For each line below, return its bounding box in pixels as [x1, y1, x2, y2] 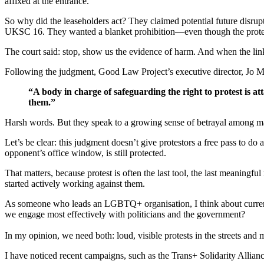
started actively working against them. [5, 179, 145, 189]
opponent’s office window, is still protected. [5, 148, 166, 159]
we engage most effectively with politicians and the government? [5, 209, 245, 220]
